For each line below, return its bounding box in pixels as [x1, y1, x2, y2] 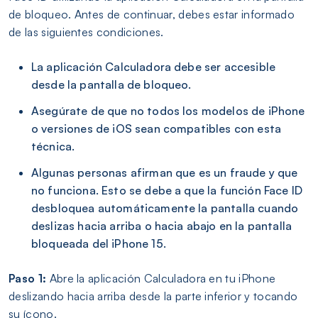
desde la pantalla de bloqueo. [31, 77, 192, 92]
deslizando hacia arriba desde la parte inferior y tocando [9, 289, 298, 304]
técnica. [31, 139, 75, 154]
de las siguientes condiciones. [9, 25, 164, 40]
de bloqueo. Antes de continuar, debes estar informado [9, 7, 295, 22]
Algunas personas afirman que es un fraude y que [31, 165, 298, 180]
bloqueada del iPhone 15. [31, 236, 166, 251]
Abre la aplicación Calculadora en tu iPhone [46, 271, 276, 286]
